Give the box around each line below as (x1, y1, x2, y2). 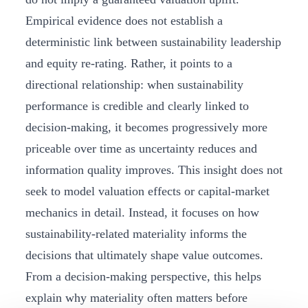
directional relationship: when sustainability (25, 78, 243, 92)
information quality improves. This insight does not (25, 163, 283, 177)
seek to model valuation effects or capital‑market (25, 184, 269, 199)
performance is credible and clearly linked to (25, 99, 249, 113)
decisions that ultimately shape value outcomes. (25, 248, 263, 263)
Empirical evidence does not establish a (25, 14, 223, 28)
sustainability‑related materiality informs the (25, 227, 247, 241)
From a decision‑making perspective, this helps (25, 269, 261, 284)
